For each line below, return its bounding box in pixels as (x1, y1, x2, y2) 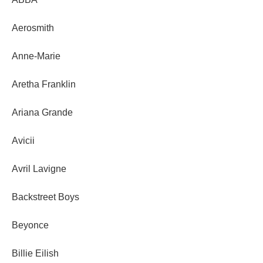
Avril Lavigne (12, 163, 66, 174)
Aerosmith (12, 22, 54, 33)
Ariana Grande (12, 107, 73, 117)
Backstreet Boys (12, 191, 79, 202)
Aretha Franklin (12, 79, 76, 89)
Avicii (12, 135, 35, 146)
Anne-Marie (12, 50, 60, 61)
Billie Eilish (12, 248, 59, 258)
